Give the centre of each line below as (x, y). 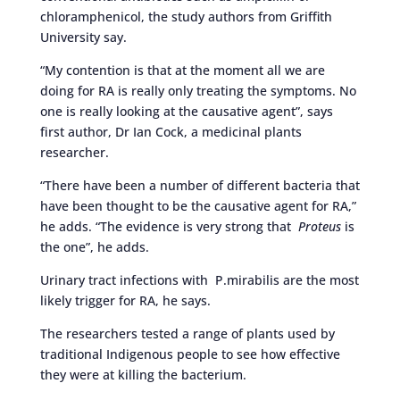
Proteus (319, 226)
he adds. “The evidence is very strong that (165, 226)
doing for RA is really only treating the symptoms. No (198, 91)
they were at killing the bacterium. (143, 375)
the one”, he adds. (94, 247)
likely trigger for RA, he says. (125, 300)
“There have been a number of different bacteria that (200, 185)
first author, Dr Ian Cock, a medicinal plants (171, 132)
